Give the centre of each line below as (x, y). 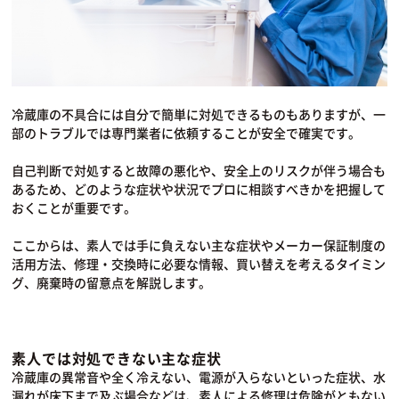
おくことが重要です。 (74, 208)
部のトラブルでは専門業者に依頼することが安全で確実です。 (187, 133)
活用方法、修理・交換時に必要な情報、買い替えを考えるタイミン (199, 264)
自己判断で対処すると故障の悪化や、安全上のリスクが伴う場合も (199, 171)
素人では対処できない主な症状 (117, 358)
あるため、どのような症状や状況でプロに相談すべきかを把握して (199, 189)
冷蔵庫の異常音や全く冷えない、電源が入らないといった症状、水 (199, 377)
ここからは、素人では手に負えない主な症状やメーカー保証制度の (199, 245)
